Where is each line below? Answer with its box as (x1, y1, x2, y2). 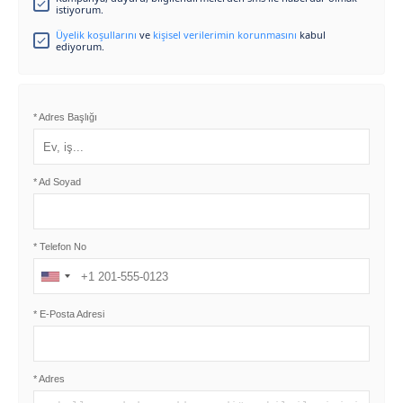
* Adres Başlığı (33, 112, 97, 122)
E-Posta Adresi (37, 309, 104, 319)
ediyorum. (56, 40, 104, 53)
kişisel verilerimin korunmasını (153, 28, 297, 41)
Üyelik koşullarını (56, 28, 137, 41)
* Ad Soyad (33, 176, 81, 187)
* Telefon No (33, 241, 86, 252)
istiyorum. (56, 3, 103, 16)
